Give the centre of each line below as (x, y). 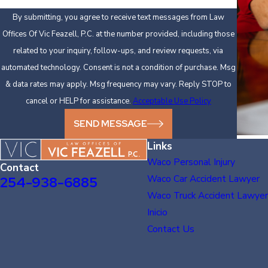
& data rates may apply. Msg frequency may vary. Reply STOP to (118, 85)
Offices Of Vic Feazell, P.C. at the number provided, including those (118, 34)
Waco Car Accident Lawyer (203, 178)
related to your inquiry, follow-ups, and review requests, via (118, 51)
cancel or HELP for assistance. (79, 101)
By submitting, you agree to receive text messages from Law (118, 18)
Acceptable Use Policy (172, 101)
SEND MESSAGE (111, 123)
